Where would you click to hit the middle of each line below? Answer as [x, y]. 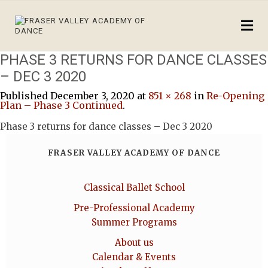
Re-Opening [235, 96]
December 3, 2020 [92, 96]
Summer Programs [134, 222]
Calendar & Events [134, 257]
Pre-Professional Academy [134, 208]
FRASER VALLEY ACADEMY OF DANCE [134, 153]
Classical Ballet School [134, 188]
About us [134, 243]
